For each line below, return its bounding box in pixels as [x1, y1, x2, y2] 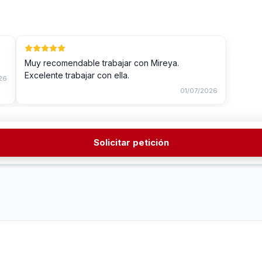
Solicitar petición [93, 137, 169, 149]
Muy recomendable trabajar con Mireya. [25, 58, 179, 68]
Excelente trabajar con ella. [25, 70, 129, 81]
